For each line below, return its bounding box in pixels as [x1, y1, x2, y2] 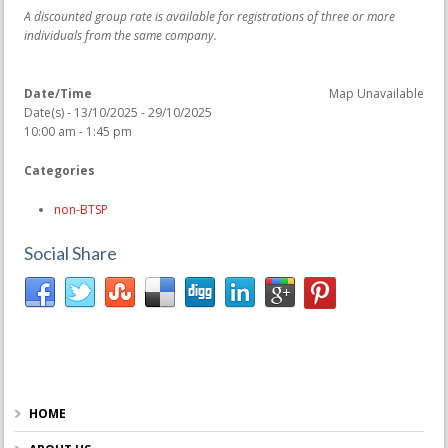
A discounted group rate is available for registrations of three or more [24, 7, 395, 25]
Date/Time [24, 84, 92, 102]
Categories [24, 161, 95, 179]
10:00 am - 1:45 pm [24, 122, 132, 140]
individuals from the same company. [24, 26, 217, 44]
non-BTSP [54, 200, 108, 218]
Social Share [24, 241, 117, 264]
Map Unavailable [329, 84, 424, 102]
